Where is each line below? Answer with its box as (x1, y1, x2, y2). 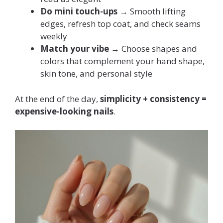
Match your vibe (40, 43, 109, 55)
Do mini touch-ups (40, 5, 117, 17)
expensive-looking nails (15, 105, 113, 117)
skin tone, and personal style (40, 68, 152, 80)
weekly (40, 30, 67, 42)
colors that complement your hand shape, (40, 55, 205, 67)
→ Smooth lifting (117, 5, 186, 17)
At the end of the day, (15, 93, 100, 105)
